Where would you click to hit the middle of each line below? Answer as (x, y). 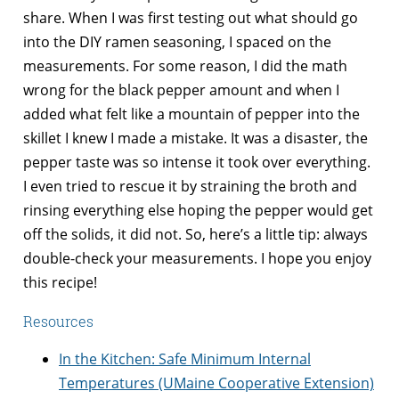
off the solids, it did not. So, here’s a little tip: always (195, 235)
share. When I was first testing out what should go (191, 18)
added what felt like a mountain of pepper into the (191, 114)
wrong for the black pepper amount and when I (181, 90)
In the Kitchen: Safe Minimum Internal (185, 359)
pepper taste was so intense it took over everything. (197, 163)
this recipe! (60, 283)
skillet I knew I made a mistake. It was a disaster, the (195, 138)
